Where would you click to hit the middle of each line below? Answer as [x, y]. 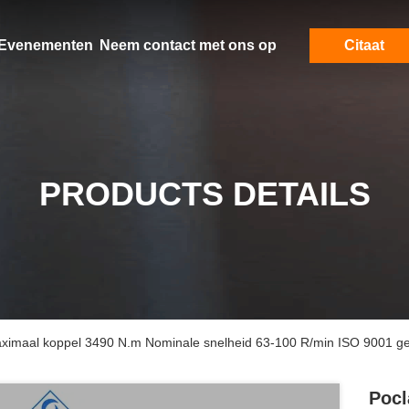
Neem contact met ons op [188, 45]
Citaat [364, 45]
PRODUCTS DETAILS [204, 194]
